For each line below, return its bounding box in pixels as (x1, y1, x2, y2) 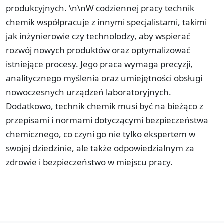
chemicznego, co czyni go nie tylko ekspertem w (6, 128, 195, 140)
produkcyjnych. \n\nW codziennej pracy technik (6, 2, 194, 14)
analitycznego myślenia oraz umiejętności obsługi (6, 72, 202, 84)
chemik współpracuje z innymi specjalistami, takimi (6, 16, 207, 28)
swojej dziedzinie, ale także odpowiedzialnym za (6, 142, 194, 154)
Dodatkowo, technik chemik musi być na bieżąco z (6, 100, 203, 112)
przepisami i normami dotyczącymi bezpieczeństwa (6, 114, 208, 126)
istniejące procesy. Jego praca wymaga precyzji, (6, 58, 193, 70)
